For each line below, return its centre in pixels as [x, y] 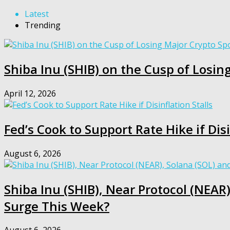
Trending [43, 25]
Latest [37, 14]
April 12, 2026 [30, 93]
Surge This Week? [57, 206]
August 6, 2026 [33, 153]
